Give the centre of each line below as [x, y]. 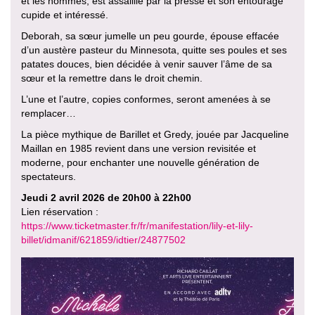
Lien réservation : [60, 212]
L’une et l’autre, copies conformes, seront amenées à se [146, 99]
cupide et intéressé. [65, 15]
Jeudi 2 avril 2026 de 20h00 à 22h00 [106, 198]
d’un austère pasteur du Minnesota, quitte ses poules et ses [154, 50]
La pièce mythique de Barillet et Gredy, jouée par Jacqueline [155, 134]
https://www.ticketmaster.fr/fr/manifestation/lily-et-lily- [137, 226]
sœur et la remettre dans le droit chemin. [112, 78]
